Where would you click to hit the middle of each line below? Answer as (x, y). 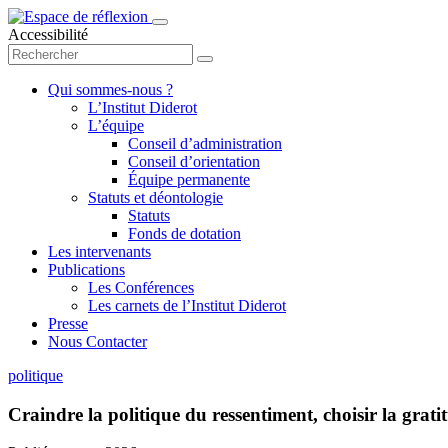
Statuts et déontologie (155, 197)
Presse (68, 323)
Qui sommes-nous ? (110, 89)
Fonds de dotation (184, 233)
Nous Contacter (97, 341)
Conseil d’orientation (194, 161)
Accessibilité (48, 34)
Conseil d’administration (205, 143)
